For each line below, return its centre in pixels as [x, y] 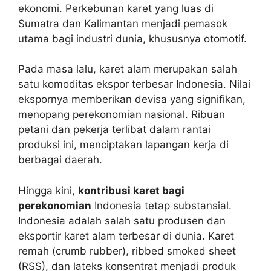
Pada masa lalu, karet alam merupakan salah [128, 69]
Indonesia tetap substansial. [162, 205]
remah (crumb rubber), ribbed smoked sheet [127, 251]
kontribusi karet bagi [131, 190]
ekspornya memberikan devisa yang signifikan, [132, 99]
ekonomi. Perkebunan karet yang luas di [116, 8]
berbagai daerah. [60, 160]
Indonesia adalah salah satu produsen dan [122, 220]
